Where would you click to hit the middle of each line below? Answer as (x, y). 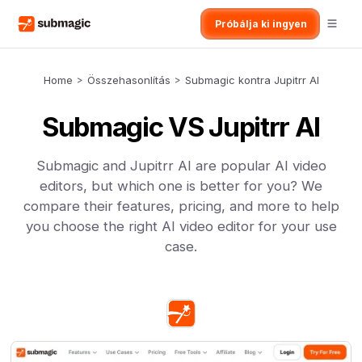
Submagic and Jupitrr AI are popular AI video (181, 166)
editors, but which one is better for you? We (181, 186)
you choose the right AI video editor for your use (181, 226)
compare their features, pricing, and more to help (181, 206)
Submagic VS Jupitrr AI (181, 127)
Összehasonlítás (128, 80)
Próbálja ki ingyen (261, 24)
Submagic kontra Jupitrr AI (252, 80)
